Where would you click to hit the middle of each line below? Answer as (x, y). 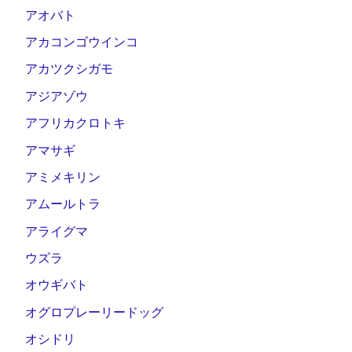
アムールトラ (63, 204)
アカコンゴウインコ (82, 42)
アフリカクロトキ (75, 123)
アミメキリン (63, 177)
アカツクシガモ (69, 69)
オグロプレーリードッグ (94, 312)
